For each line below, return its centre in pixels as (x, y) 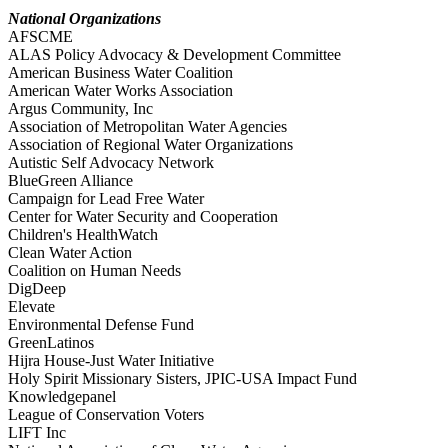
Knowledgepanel (66, 397)
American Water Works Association (120, 91)
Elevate (31, 307)
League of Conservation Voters (106, 415)
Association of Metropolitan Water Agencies (147, 127)
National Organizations (84, 19)
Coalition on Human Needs (94, 271)
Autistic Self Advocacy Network (111, 163)
